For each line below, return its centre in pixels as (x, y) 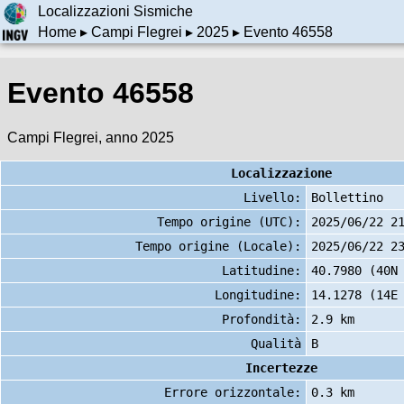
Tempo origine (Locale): (218, 246)
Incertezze (281, 367)
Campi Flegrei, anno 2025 (91, 137)
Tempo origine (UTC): (229, 221)
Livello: (272, 197)
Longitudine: (258, 294)
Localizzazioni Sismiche (115, 12)
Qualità (276, 343)
